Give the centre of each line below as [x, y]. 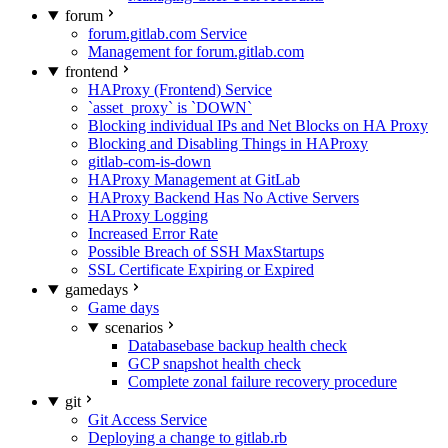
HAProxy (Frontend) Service [180, 89]
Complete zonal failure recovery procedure [262, 381]
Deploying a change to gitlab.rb [187, 437]
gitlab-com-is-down [149, 161]
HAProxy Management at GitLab [194, 179]
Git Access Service [147, 419]
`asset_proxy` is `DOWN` [170, 107]
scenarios [133, 327]
